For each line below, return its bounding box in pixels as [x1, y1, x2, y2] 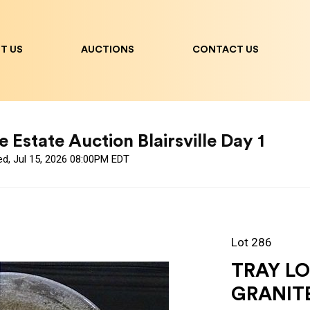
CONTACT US [192, 44, 259, 55]
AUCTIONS [81, 44, 134, 55]
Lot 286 [231, 235, 272, 250]
